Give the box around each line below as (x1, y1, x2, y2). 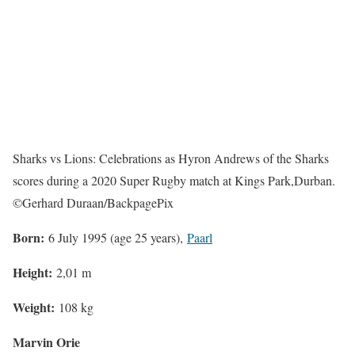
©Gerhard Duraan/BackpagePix (13, 194, 174, 212)
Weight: (13, 298, 59, 317)
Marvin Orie (13, 333, 80, 352)
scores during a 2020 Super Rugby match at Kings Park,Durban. (13, 172, 335, 189)
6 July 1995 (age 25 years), (48, 229, 187, 246)
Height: (13, 263, 56, 282)
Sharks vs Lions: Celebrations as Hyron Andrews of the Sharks (13, 150, 329, 167)
